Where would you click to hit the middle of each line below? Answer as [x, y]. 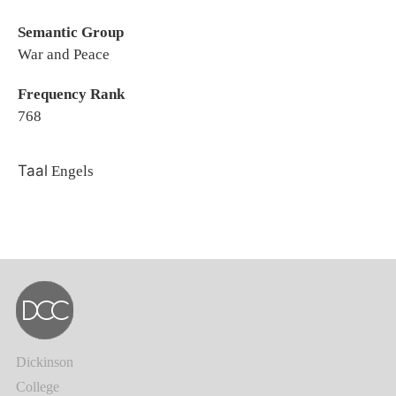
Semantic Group [71, 32]
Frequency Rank [71, 94]
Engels [71, 171]
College [38, 387]
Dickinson [45, 362]
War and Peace [64, 54]
